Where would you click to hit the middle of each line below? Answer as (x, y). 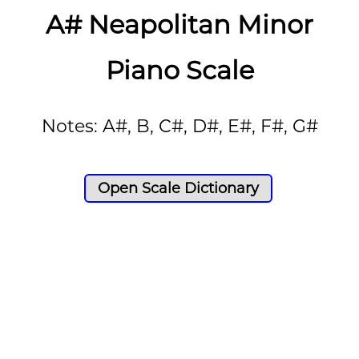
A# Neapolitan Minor (179, 24)
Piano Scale (179, 70)
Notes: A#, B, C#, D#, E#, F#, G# (179, 126)
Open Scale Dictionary (178, 188)
